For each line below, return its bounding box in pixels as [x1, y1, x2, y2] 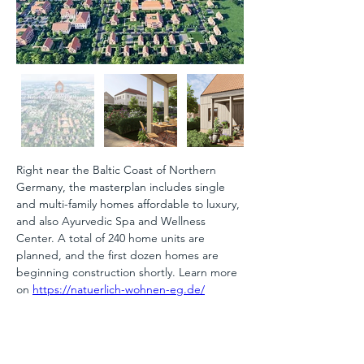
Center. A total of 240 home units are [16, 231, 208, 245]
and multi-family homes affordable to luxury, [16, 197, 243, 211]
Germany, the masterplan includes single [16, 180, 228, 194]
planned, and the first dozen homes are [16, 248, 222, 262]
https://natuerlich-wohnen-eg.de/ [32, 282, 205, 297]
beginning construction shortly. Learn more [16, 265, 240, 279]
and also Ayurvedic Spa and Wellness [16, 214, 209, 228]
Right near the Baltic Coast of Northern [16, 162, 219, 177]
